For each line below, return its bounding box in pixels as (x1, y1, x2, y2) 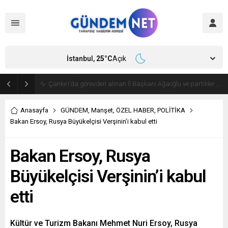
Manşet (91, 106, 113, 114)
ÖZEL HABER (116, 106, 154, 114)
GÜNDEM (61, 106, 88, 114)
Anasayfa (20, 106, 48, 114)
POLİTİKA (157, 106, 185, 114)
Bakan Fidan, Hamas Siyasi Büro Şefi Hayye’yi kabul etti (48, 80, 209, 88)
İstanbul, (66, 54, 96, 63)
